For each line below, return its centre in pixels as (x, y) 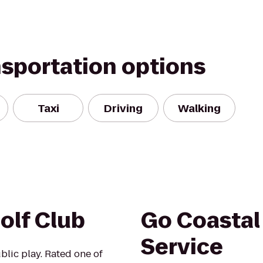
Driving (123, 108)
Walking (199, 108)
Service (182, 247)
